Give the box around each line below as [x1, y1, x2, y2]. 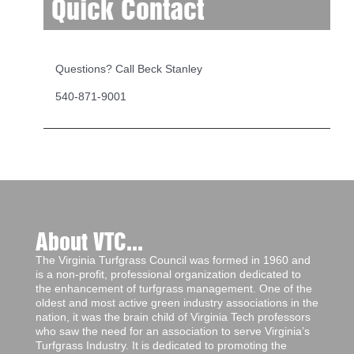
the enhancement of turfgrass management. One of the [36, 282, 312, 296]
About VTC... [36, 228, 143, 258]
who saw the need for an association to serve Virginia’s [36, 325, 310, 338]
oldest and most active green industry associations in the [36, 296, 318, 310]
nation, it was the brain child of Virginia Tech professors [36, 311, 311, 324]
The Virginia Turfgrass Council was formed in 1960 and [36, 254, 311, 267]
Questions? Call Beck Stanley [55, 62, 202, 76]
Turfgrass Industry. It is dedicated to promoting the [36, 339, 287, 352]
